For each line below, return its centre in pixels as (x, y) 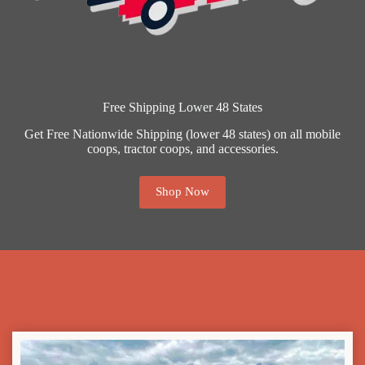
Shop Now (182, 192)
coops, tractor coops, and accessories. (182, 148)
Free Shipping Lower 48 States (182, 107)
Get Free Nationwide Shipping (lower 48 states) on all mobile (182, 134)
